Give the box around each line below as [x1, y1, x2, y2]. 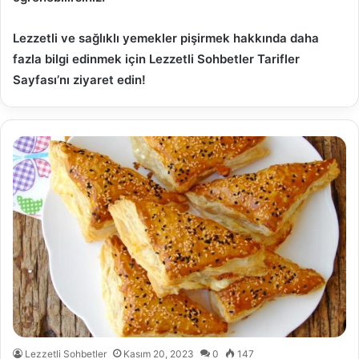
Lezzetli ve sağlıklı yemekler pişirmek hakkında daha [13, 30, 319, 46]
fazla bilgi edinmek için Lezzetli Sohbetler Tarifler [13, 51, 300, 67]
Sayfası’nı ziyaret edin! [13, 72, 146, 88]
